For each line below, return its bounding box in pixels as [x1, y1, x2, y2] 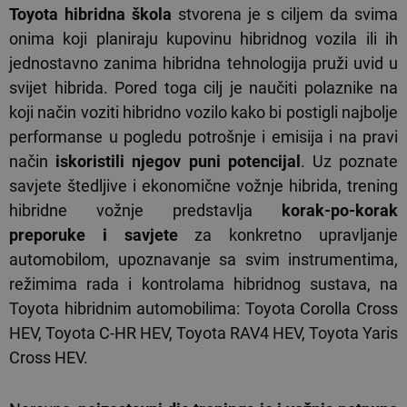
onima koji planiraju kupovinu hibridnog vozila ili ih [9, 29, 398, 49]
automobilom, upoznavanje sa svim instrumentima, [9, 250, 398, 270]
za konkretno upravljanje [177, 225, 399, 245]
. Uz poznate [300, 152, 399, 172]
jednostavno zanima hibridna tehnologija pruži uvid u [9, 54, 398, 74]
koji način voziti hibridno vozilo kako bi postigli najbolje [9, 103, 398, 123]
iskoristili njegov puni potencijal [55, 152, 301, 172]
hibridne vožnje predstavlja [9, 201, 253, 221]
